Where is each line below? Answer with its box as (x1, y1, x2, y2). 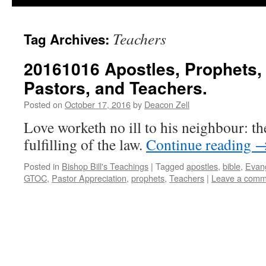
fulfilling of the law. (24, 134, 146, 154)
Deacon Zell (144, 98, 189, 110)
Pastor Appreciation (52, 172, 126, 184)
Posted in (24, 160, 59, 172)
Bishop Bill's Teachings (62, 160, 148, 172)
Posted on (24, 98, 62, 110)
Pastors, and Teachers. (24, 75, 207, 100)
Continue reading (146, 134, 255, 154)
